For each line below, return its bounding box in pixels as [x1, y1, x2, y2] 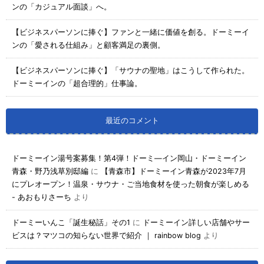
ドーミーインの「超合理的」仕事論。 [12, 78, 142, 88]
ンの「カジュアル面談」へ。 [12, 2, 111, 11]
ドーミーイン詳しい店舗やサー [143, 217, 250, 227]
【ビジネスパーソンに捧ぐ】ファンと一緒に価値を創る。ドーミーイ [12, 27, 249, 37]
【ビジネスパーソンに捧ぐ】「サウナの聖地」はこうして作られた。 [12, 65, 249, 75]
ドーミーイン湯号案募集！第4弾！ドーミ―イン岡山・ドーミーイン [12, 153, 246, 163]
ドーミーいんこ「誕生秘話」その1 [12, 217, 130, 227]
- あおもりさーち [12, 192, 71, 202]
